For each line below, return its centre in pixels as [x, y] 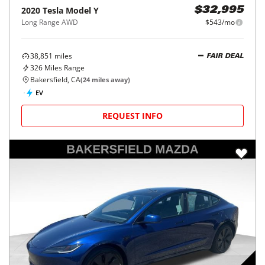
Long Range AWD [50, 22]
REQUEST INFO [132, 116]
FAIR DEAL [225, 56]
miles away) [110, 80]
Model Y [82, 10]
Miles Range [64, 68]
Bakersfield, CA [55, 80]
